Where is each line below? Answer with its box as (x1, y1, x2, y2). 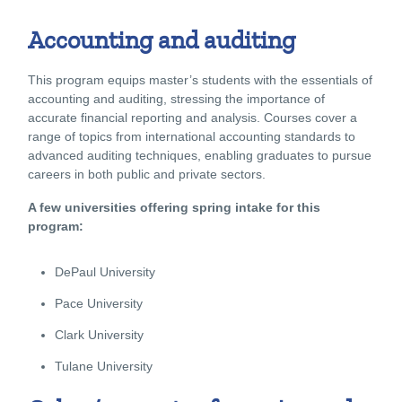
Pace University (55, 295, 143, 310)
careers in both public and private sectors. (28, 166, 266, 181)
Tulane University (55, 358, 153, 373)
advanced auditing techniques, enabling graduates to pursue (28, 147, 371, 162)
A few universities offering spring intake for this (28, 199, 320, 214)
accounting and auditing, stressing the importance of (28, 91, 325, 106)
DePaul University (55, 264, 155, 279)
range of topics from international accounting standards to (28, 128, 355, 144)
